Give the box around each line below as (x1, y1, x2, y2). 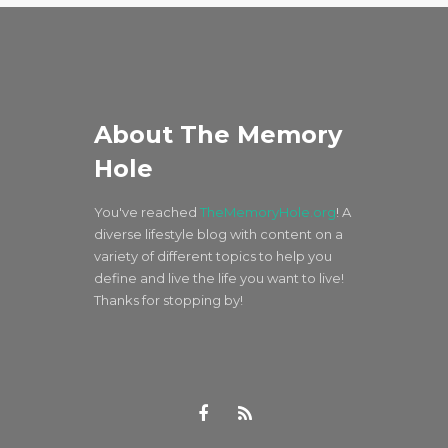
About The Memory (94, 119, 342, 149)
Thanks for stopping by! (94, 291, 243, 308)
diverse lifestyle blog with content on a (94, 225, 343, 242)
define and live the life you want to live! (94, 269, 344, 286)
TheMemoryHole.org (200, 203, 336, 220)
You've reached (94, 203, 200, 220)
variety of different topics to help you (94, 247, 332, 264)
